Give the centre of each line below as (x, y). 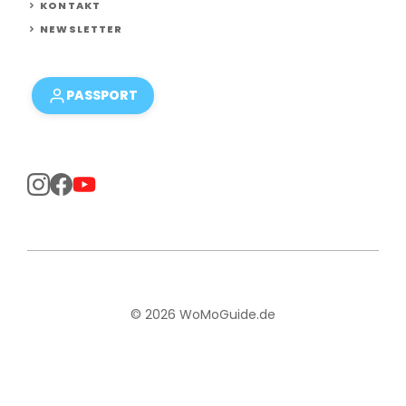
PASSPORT (102, 95)
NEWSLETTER (82, 29)
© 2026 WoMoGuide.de (203, 315)
